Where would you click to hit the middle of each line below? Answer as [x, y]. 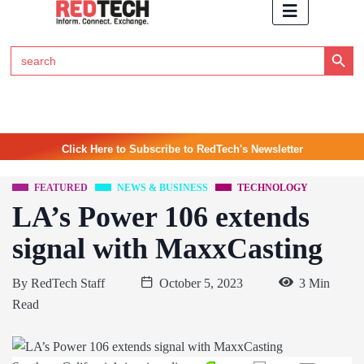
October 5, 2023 [201, 284]
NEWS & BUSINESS [162, 188]
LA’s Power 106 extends [161, 217]
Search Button [339, 45]
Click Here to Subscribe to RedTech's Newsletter [182, 149]
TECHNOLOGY [273, 188]
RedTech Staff [68, 284]
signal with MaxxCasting [167, 249]
